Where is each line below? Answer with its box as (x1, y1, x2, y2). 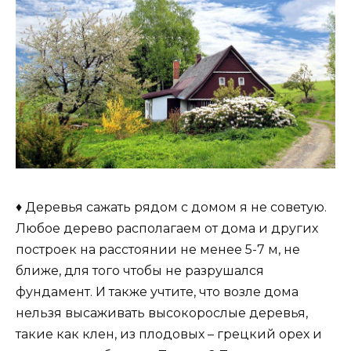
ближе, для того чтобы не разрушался (16, 262, 264, 278)
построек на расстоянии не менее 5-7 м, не (16, 241, 300, 257)
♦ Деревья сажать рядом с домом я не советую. (16, 199, 327, 215)
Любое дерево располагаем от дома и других (16, 220, 318, 236)
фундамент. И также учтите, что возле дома (16, 284, 299, 299)
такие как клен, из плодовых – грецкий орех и (16, 326, 322, 342)
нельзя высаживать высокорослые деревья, (16, 305, 308, 320)
